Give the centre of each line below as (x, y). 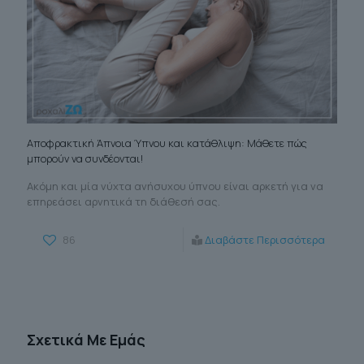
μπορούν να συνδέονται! (85, 159)
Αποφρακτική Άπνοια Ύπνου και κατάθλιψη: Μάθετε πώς (167, 143)
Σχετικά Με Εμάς (86, 340)
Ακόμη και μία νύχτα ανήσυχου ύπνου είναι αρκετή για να (175, 186)
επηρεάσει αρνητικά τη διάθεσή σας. (123, 202)
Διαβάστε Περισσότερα (265, 240)
